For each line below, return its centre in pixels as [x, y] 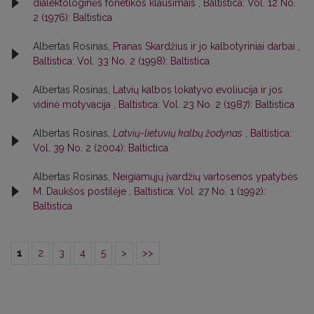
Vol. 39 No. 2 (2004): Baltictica [101, 148]
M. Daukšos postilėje [81, 191]
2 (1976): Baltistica [73, 17]
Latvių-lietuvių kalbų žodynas [178, 133]
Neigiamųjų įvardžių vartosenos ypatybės [205, 176]
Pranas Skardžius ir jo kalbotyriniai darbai [205, 46]
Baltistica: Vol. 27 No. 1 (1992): [200, 191]
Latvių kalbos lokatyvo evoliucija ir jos [198, 89]
